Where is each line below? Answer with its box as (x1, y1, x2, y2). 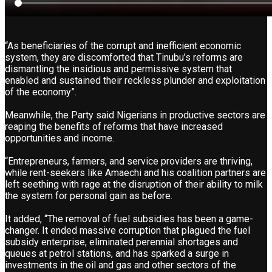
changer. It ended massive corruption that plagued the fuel (5, 224, 250, 236)
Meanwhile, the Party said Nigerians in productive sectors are (5, 109, 265, 121)
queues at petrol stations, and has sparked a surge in (5, 247, 229, 259)
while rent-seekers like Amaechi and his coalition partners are (5, 166, 266, 178)
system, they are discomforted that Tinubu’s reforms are (5, 51, 243, 63)
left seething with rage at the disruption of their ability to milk (5, 178, 263, 190)
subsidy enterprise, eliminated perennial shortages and (5, 236, 238, 248)
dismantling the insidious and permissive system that (5, 63, 232, 75)
